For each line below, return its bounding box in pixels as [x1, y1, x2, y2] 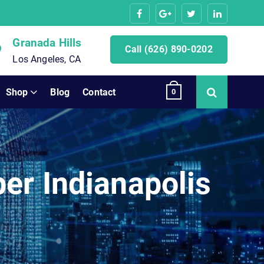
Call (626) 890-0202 [125, 44, 213, 55]
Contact [82, 86, 116, 98]
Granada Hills [12, 36, 82, 49]
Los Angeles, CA [12, 54, 81, 65]
